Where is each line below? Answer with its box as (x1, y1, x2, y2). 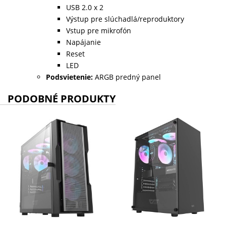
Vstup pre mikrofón (66, 25, 132, 35)
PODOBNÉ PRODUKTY (8, 91, 116, 105)
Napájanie (66, 37, 101, 47)
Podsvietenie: (46, 72, 93, 82)
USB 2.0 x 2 (66, 2, 104, 12)
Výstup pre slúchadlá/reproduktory (66, 14, 185, 24)
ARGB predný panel (93, 72, 161, 82)
